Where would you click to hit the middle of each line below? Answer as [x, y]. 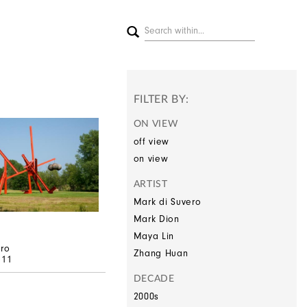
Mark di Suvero [167, 202]
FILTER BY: [161, 99]
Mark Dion [156, 219]
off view [151, 142]
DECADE [154, 279]
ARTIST [150, 184]
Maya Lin [154, 236]
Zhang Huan [161, 253]
